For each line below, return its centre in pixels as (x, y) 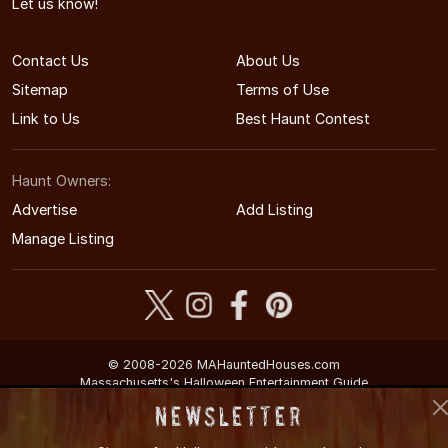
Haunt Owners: (61, 180)
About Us (268, 60)
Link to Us (46, 118)
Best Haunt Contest (303, 118)
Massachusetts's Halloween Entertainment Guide (224, 382)
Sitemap (40, 89)
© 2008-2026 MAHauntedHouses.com (224, 364)
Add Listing (274, 209)
